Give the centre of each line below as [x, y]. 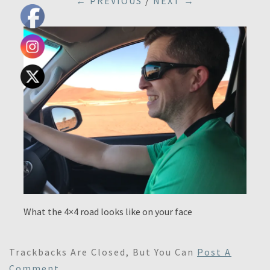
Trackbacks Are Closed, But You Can [103, 252]
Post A [214, 252]
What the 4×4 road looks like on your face [108, 211]
